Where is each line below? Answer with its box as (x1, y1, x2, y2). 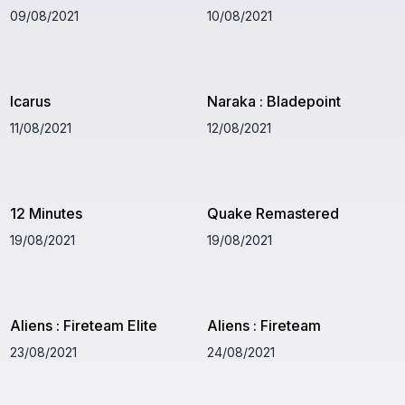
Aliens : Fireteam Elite (9, 316, 157, 334)
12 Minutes (9, 203, 82, 222)
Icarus (9, 91, 51, 110)
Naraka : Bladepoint (207, 91, 342, 110)
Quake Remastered (207, 203, 340, 222)
